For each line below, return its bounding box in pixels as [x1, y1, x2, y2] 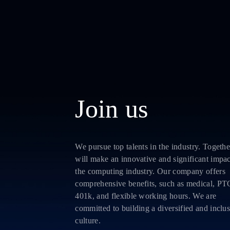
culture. [75, 216, 101, 225]
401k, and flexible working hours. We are [75, 191, 217, 200]
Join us [75, 94, 148, 123]
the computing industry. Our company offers [75, 167, 225, 176]
